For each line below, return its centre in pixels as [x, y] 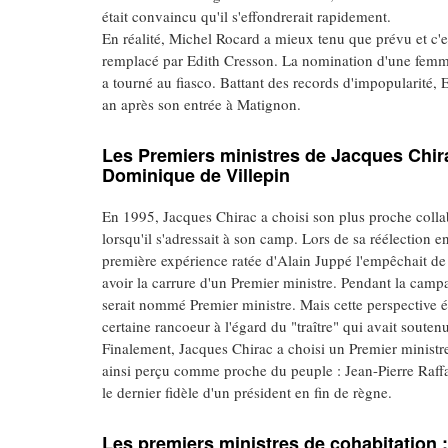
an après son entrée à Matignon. [201, 104]
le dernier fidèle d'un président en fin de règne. [247, 392]
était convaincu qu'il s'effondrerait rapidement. [246, 16]
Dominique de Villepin [196, 175]
